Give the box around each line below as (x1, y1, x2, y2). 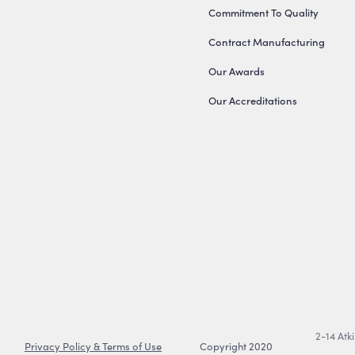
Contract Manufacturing (208, 33, 325, 49)
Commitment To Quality (208, 4, 319, 20)
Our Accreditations (208, 92, 297, 108)
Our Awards (208, 63, 265, 78)
